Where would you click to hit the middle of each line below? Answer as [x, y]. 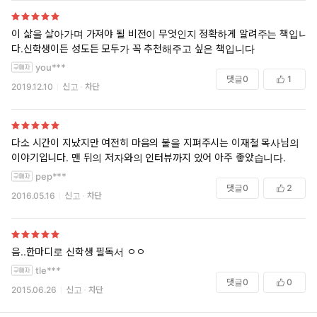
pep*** [51, 176]
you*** [51, 67]
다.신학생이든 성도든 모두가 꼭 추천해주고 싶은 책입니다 [133, 48]
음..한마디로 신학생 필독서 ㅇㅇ [78, 251]
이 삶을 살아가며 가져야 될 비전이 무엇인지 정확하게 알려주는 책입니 [160, 33]
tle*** [48, 270]
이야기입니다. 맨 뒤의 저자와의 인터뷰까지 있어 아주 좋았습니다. [149, 157]
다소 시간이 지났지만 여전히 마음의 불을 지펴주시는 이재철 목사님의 [155, 142]
